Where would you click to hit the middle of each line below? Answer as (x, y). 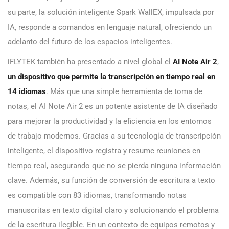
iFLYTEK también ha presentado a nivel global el (90, 62)
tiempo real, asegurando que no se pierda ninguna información (114, 166)
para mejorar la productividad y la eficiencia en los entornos (110, 121)
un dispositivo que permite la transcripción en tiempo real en (111, 77)
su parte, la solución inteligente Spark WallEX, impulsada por (111, 13)
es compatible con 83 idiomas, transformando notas (97, 196)
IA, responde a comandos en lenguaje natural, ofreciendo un (110, 27)
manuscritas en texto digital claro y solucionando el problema (113, 210)
